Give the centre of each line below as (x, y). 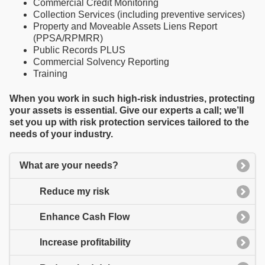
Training (50, 74)
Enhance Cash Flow (85, 216)
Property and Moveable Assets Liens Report (125, 27)
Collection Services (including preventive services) (139, 15)
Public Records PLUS (79, 50)
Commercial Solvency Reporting (101, 62)
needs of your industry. (61, 134)
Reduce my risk (75, 191)
